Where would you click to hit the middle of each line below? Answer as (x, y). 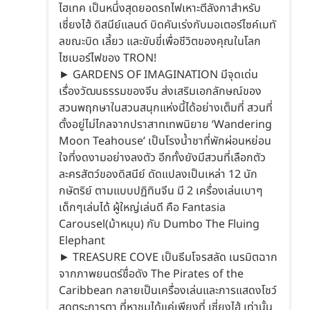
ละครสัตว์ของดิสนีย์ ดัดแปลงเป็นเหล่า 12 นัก (158, 174)
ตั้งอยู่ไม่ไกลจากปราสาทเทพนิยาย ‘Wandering (165, 124)
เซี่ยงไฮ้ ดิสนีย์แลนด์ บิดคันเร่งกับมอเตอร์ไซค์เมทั (167, 25)
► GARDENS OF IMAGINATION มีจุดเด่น (158, 74)
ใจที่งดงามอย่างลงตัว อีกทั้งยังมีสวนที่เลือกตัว (162, 157)
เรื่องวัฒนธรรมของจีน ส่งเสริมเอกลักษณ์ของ (160, 91)
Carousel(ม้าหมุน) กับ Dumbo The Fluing (159, 224)
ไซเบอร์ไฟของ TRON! (108, 58)
